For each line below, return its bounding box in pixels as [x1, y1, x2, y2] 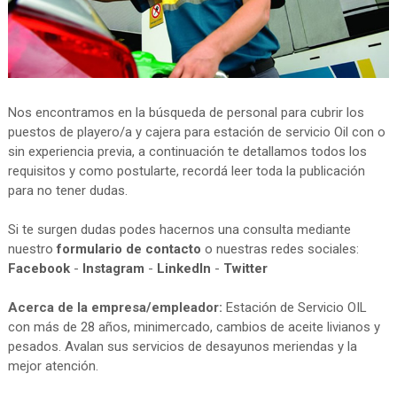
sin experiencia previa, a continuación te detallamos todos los [7, 144, 367, 160]
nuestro [7, 241, 57, 258]
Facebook [7, 261, 70, 277]
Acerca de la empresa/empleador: [7, 300, 222, 316]
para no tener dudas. [7, 183, 128, 199]
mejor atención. [7, 358, 98, 375]
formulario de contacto [56, 241, 201, 258]
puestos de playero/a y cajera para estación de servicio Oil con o [7, 124, 385, 141]
